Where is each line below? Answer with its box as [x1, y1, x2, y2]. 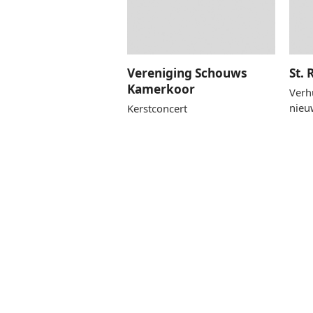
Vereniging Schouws [127, 64, 247, 81]
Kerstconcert [127, 101, 187, 115]
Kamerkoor [127, 80, 195, 97]
